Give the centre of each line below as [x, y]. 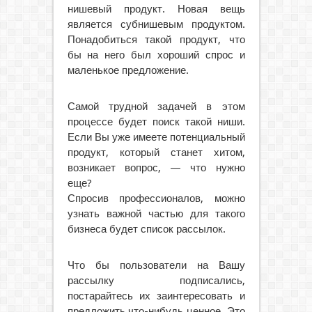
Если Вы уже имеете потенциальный [156, 137]
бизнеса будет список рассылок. [146, 229]
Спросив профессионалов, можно [156, 198]
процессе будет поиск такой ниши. [156, 122]
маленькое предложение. [128, 70]
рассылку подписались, [156, 281]
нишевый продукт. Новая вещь [156, 9]
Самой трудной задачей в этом [156, 107]
